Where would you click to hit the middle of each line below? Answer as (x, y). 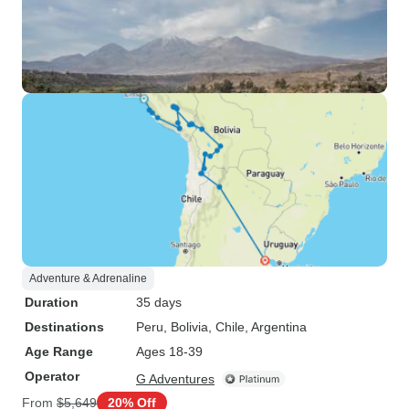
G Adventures (175, 379)
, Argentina (276, 327)
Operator (52, 376)
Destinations (64, 327)
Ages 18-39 (169, 351)
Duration (52, 302)
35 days (159, 302)
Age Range (59, 351)
